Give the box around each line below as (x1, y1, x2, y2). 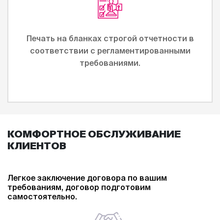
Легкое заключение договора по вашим (7, 173, 167, 182)
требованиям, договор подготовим (7, 183, 151, 192)
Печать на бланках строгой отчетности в (26, 34, 194, 43)
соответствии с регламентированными (29, 46, 191, 55)
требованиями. (80, 58, 140, 67)
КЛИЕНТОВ (7, 140, 66, 151)
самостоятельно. (7, 192, 77, 201)
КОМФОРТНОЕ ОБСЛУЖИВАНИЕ (7, 128, 181, 139)
